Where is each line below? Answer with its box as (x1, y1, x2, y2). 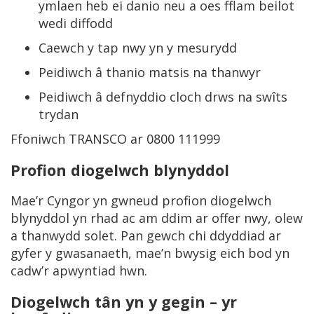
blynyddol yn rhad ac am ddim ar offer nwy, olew (11, 210, 303, 226)
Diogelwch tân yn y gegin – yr (11, 292, 237, 312)
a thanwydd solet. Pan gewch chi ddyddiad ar (11, 227, 281, 244)
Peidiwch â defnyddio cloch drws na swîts (39, 88, 287, 105)
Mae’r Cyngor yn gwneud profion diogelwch (11, 192, 271, 209)
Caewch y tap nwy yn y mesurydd (39, 39, 237, 56)
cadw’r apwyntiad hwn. (11, 262, 151, 279)
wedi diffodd (39, 15, 113, 32)
